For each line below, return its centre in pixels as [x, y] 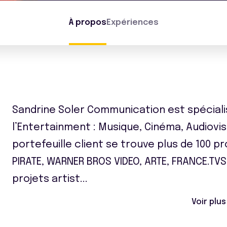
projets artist [46, 179]
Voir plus [209, 202]
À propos [87, 23]
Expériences [132, 23]
